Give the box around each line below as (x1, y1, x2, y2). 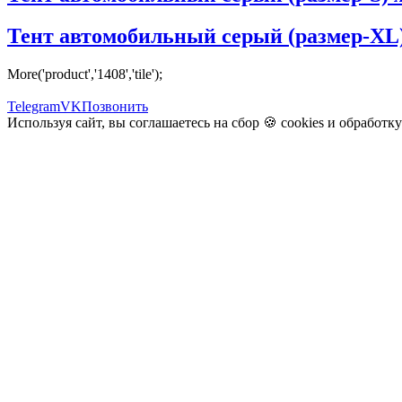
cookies (281, 115, 324, 131)
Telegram (7, 99, 60, 115)
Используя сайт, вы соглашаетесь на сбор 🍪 (7, 115, 281, 131)
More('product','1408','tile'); (7, 66, 162, 83)
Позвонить (82, 99, 148, 115)
